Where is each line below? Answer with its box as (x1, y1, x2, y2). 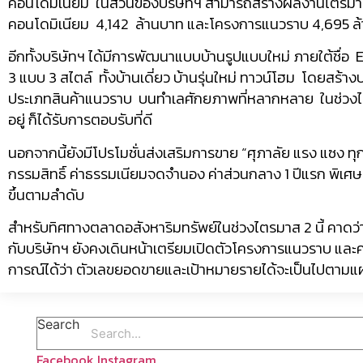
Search (37, 316, 79, 333)
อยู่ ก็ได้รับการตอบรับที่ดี (8, 108, 152, 131)
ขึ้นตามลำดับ (8, 182, 84, 206)
